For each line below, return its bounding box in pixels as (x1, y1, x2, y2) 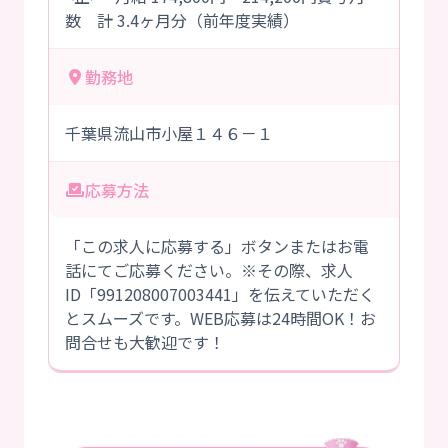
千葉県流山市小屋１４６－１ (65, 121, 273, 146)
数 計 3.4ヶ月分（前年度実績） (65, 8, 299, 33)
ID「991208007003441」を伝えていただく (65, 282, 375, 307)
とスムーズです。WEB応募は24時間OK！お (65, 306, 376, 331)
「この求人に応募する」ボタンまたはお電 (65, 234, 369, 259)
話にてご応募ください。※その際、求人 (65, 258, 353, 283)
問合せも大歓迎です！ (65, 330, 225, 355)
